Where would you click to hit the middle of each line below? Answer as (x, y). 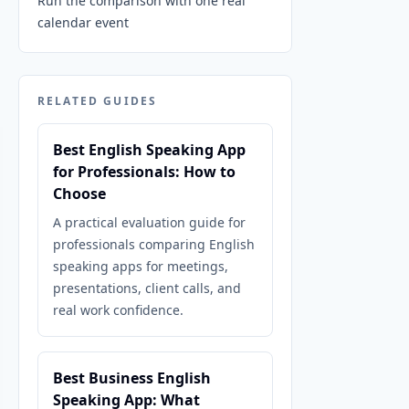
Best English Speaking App (149, 150)
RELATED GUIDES (98, 101)
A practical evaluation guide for (149, 222)
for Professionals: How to (144, 172)
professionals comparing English (154, 244)
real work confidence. (118, 310)
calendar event (83, 22)
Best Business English (132, 378)
